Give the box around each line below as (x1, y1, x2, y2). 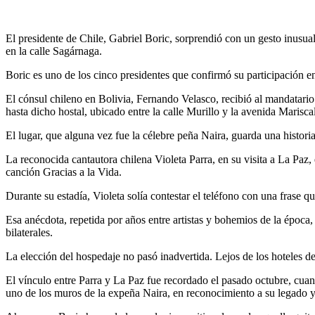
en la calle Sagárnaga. (6, 45, 102, 58)
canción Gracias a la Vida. (6, 166, 122, 179)
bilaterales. (6, 226, 53, 239)
